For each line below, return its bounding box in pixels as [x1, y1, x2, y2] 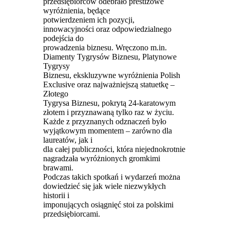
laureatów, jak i [43, 135, 92, 144]
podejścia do [43, 33, 84, 43]
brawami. [43, 163, 73, 172]
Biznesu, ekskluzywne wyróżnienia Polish [43, 70, 180, 80]
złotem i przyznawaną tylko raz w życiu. [43, 107, 174, 117]
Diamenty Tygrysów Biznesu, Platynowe [43, 52, 177, 61]
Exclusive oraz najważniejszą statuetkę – [43, 80, 175, 89]
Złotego [43, 89, 68, 98]
